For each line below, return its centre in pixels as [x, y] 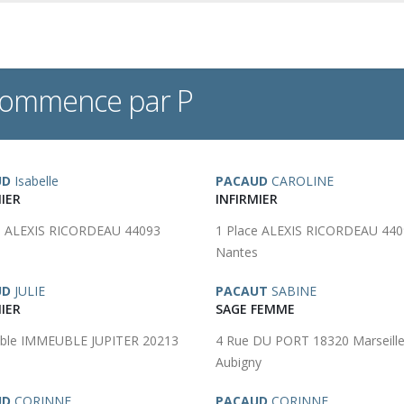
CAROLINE [301, 181]
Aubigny [239, 362]
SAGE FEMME [255, 309]
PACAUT [242, 291]
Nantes [237, 252]
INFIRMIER [247, 199]
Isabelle [35, 181]
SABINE [292, 291]
